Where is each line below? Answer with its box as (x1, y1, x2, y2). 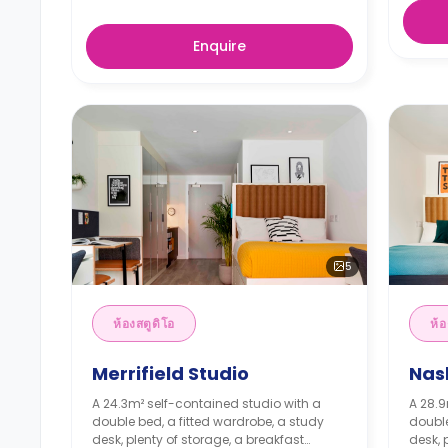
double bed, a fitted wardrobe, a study (92, 412, 324, 430)
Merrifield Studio (92, 360, 249, 386)
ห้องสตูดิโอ (113, 314, 175, 332)
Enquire (193, 35, 247, 56)
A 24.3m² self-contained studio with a (92, 394, 321, 412)
